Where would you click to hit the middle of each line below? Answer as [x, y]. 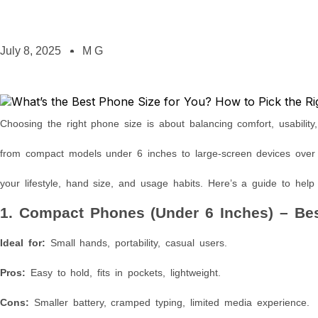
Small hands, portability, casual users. [136, 242]
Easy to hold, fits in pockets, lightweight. [123, 272]
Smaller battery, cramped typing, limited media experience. [169, 302]
